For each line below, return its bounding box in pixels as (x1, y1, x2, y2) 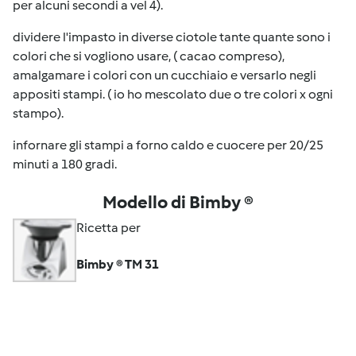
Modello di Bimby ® (103, 191, 253, 213)
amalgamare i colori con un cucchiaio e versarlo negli (13, 67, 316, 83)
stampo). (13, 105, 64, 121)
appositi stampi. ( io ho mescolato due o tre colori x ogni (13, 86, 333, 102)
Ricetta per (76, 219, 141, 235)
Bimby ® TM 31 (76, 256, 159, 272)
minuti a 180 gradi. (13, 156, 117, 172)
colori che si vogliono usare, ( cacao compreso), (13, 48, 284, 64)
